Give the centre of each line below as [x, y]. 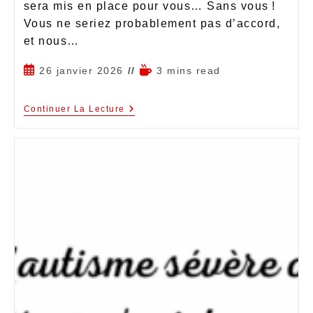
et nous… [51, 41]
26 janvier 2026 [81, 70]
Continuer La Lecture [74, 109]
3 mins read [189, 70]
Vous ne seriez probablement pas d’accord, [152, 23]
